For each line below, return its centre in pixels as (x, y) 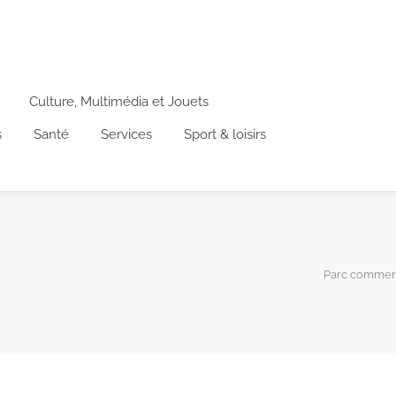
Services (126, 134)
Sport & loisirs (225, 134)
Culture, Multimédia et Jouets (119, 101)
